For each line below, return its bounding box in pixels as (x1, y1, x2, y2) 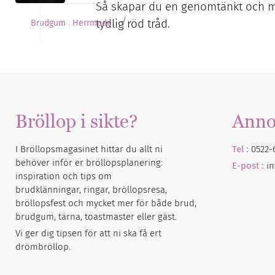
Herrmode (72, 18, 112, 28)
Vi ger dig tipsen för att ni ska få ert (15, 228, 161, 239)
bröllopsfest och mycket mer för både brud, (15, 198, 196, 209)
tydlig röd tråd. (96, 17, 170, 31)
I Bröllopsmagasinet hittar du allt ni (15, 144, 163, 155)
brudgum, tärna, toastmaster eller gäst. (15, 211, 177, 222)
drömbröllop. (15, 241, 71, 252)
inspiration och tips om (15, 171, 112, 182)
